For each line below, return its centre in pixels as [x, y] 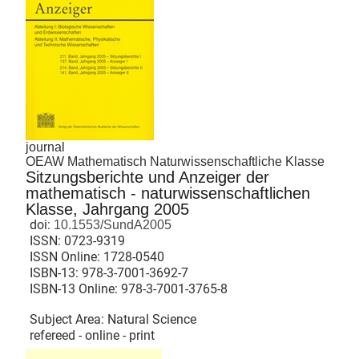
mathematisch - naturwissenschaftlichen [168, 193]
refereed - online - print [92, 335]
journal [45, 147]
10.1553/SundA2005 [111, 224]
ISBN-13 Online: [75, 288]
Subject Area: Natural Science [113, 319]
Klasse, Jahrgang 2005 [107, 209]
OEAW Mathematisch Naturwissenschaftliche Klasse [175, 161]
